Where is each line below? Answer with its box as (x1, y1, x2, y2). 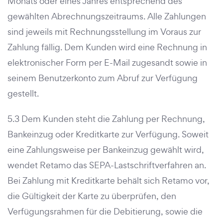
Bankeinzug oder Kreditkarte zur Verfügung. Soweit (7, 128, 209, 140)
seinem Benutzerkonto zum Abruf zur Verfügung (7, 72, 198, 84)
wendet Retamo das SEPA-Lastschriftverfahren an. (7, 159, 206, 171)
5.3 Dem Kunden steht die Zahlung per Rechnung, (7, 113, 205, 124)
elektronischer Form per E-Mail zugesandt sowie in (7, 57, 207, 68)
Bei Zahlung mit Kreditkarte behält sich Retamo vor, (7, 175, 210, 186)
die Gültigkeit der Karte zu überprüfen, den (7, 190, 176, 202)
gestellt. (7, 88, 39, 99)
